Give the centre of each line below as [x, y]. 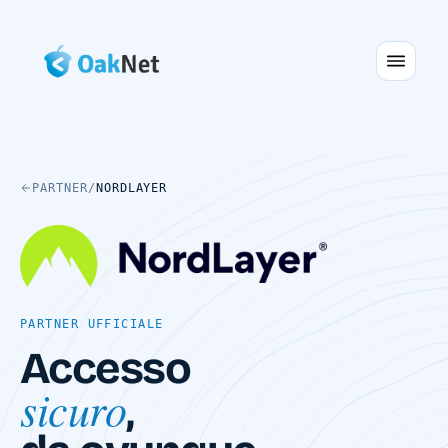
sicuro [73, 408]
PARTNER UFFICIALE [92, 323]
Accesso [105, 368]
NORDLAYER [131, 188]
